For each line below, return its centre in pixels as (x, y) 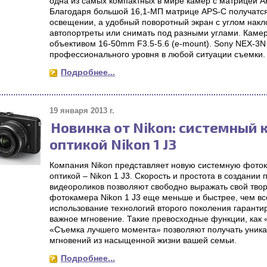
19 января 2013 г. (82, 111)
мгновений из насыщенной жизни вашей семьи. (143, 240)
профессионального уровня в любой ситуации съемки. (157, 54)
